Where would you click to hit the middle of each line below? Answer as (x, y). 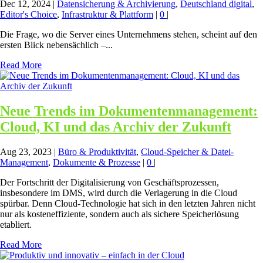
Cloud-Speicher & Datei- (187, 152)
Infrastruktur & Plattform (107, 15)
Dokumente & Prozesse (97, 163)
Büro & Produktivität (97, 152)
